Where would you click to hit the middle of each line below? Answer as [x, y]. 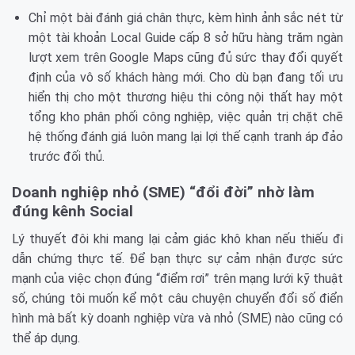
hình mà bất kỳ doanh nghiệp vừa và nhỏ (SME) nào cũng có [177, 318]
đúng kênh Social [73, 212]
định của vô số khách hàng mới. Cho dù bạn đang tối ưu [185, 78]
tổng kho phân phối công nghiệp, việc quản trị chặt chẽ [185, 117]
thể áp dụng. [46, 338]
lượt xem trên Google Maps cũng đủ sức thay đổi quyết [185, 58]
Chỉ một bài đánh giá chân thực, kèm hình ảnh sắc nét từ [185, 18]
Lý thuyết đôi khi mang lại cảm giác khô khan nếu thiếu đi [177, 239]
